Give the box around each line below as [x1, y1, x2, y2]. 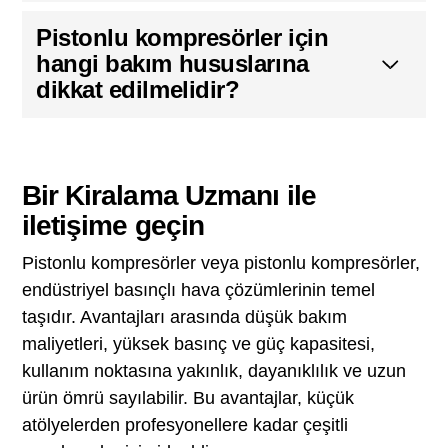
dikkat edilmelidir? [35, 76, 240, 104]
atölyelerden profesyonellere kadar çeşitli [21, 414, 348, 435]
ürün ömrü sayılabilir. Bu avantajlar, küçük [21, 387, 354, 408]
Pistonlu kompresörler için [35, 24, 329, 52]
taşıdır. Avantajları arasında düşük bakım [21, 306, 347, 327]
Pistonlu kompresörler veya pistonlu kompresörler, [21, 252, 420, 273]
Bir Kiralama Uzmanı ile [21, 179, 316, 211]
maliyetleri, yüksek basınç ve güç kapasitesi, [21, 333, 375, 354]
